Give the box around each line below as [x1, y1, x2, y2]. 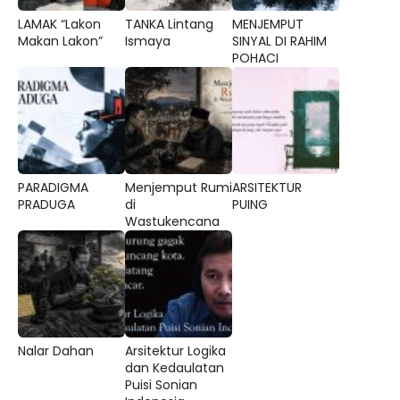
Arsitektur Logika [125, 341, 226, 360]
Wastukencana [125, 212, 220, 230]
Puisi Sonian [125, 375, 197, 394]
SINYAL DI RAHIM [232, 31, 327, 50]
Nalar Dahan [18, 341, 94, 360]
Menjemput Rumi [125, 178, 232, 196]
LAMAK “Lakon [18, 14, 101, 33]
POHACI [232, 48, 279, 67]
